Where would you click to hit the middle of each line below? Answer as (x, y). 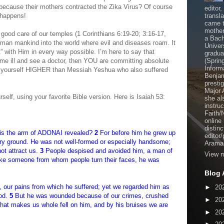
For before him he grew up (137, 133)
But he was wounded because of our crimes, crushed (91, 196)
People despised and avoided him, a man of (108, 151)
